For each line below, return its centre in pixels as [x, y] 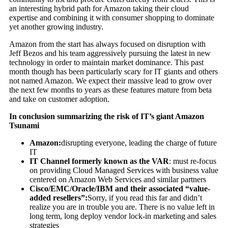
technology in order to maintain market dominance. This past [106, 63]
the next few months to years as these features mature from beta [110, 90]
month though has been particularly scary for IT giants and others [113, 72]
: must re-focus [192, 161]
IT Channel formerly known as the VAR [99, 161]
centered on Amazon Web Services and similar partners [118, 180]
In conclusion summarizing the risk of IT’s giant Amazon [106, 117]
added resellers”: [58, 198]
